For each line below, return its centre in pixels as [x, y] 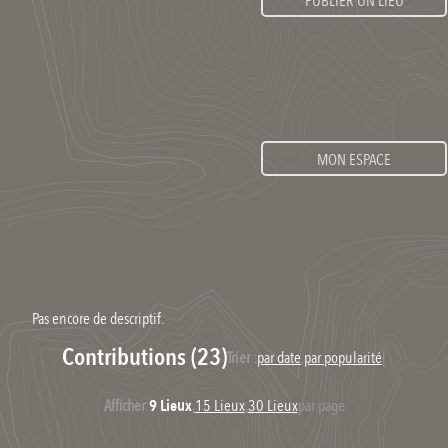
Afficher [124, 406]
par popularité [343, 358]
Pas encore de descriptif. [98, 319]
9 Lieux [170, 406]
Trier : [242, 358]
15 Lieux [219, 406]
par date [279, 358]
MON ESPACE [354, 160]
